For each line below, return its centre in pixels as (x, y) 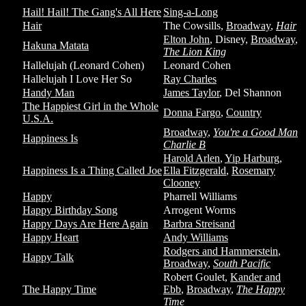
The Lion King (195, 52)
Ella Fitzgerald (195, 170)
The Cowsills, (195, 26)
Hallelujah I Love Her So (77, 79)
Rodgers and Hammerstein (221, 251)
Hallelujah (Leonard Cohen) (83, 65)
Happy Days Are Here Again (85, 224)
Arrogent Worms (199, 210)
